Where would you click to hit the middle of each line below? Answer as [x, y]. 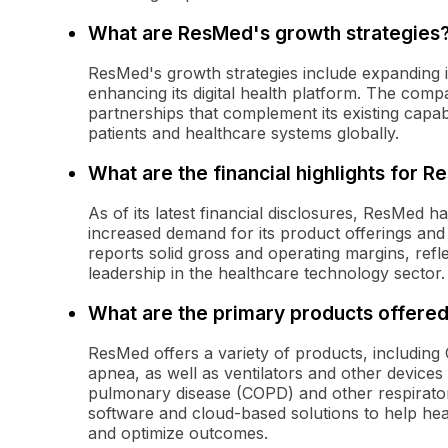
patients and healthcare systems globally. [243, 133]
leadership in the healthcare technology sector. [266, 273]
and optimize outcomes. [178, 433]
